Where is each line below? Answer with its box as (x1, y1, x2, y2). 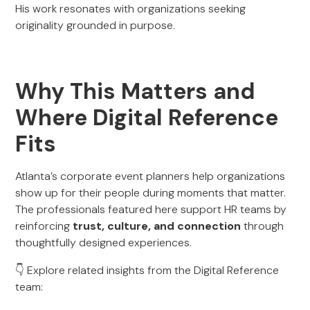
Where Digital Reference (15, 103, 279, 132)
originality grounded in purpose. (15, 18, 176, 33)
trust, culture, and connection (73, 219, 241, 233)
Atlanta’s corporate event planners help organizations (15, 169, 286, 183)
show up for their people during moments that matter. (15, 185, 286, 200)
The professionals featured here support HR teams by (15, 202, 287, 217)
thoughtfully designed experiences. (15, 235, 192, 250)
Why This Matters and (15, 77, 256, 106)
